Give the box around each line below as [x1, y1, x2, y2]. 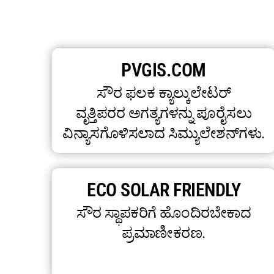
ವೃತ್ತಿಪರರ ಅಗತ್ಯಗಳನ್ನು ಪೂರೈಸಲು [75, 105, 252, 122]
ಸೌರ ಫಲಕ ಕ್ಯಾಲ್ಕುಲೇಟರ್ [97, 84, 231, 102]
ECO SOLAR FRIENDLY [87, 179, 241, 201]
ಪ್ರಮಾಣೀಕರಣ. [122, 224, 206, 242]
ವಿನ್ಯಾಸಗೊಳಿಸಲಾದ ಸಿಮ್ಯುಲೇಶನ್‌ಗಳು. [62, 125, 265, 143]
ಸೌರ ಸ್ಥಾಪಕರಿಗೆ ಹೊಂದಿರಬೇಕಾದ [76, 204, 251, 222]
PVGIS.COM [121, 59, 206, 81]
